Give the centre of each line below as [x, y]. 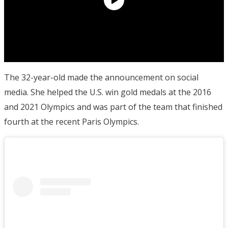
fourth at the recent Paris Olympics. [72, 121]
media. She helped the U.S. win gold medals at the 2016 [108, 92]
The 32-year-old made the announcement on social [101, 77]
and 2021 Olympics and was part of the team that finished [113, 107]
